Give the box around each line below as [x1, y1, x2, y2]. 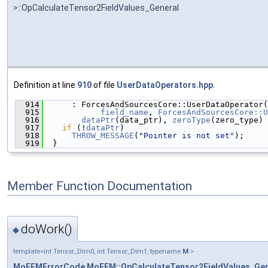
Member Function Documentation [7, 178, 192, 193]
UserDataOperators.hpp [117, 80, 213, 90]
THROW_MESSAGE [72, 130, 134, 140]
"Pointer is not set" [139, 130, 234, 140]
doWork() [21, 222, 72, 237]
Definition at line [14, 80, 77, 90]
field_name [100, 107, 148, 117]
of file [92, 80, 117, 90]
